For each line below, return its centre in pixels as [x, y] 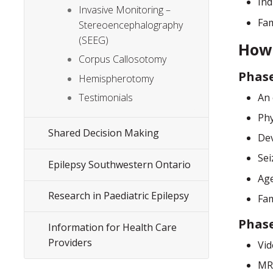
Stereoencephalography [131, 25]
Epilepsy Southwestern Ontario [120, 164]
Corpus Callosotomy [123, 59]
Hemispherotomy [116, 78]
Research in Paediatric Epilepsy [119, 196]
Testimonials [106, 98]
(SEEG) [94, 41]
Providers [70, 242]
